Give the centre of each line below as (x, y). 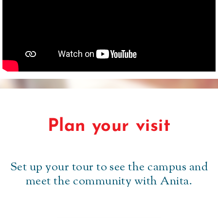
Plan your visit (109, 127)
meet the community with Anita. (109, 182)
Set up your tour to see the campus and (109, 168)
